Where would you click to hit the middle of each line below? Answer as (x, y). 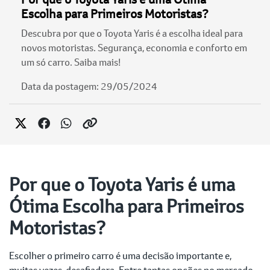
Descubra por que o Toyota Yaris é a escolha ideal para (132, 33)
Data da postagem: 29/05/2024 (89, 86)
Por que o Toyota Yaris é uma (122, 184)
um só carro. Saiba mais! (71, 62)
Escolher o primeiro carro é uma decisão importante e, (120, 256)
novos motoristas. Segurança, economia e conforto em (134, 48)
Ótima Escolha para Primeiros (127, 206)
